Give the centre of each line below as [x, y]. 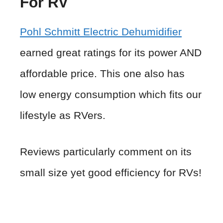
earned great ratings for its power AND [111, 52]
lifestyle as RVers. [63, 115]
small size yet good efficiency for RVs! [111, 173]
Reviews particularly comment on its [106, 152]
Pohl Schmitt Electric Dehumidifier [101, 31]
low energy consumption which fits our [111, 94]
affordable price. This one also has [102, 73]
